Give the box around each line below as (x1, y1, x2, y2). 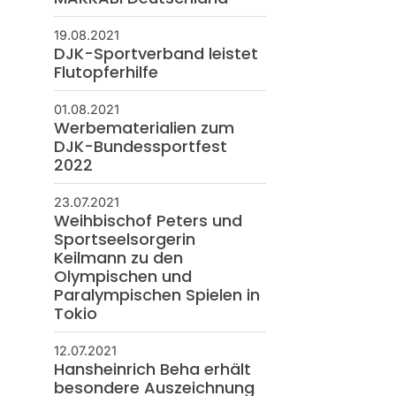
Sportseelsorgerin (53, 227, 195, 250)
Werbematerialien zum (53, 116, 234, 139)
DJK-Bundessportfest (53, 134, 227, 157)
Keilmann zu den (53, 246, 183, 269)
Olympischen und (53, 264, 192, 287)
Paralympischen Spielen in (53, 283, 260, 306)
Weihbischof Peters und (53, 209, 242, 232)
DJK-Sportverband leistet (53, 42, 258, 65)
